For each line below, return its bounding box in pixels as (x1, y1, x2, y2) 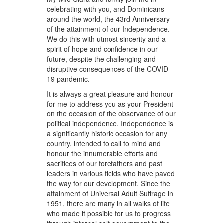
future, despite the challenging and (47, 54, 156, 64)
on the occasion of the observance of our (47, 109, 176, 119)
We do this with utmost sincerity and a (47, 34, 166, 44)
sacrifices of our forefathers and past (47, 158, 163, 169)
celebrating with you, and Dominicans (47, 4, 165, 14)
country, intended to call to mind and (47, 138, 161, 149)
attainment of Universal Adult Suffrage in (47, 188, 174, 199)
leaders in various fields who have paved (47, 168, 175, 179)
